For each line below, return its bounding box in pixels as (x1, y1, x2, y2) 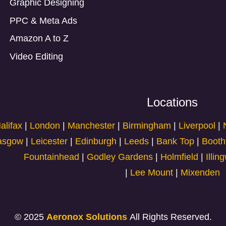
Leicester (30, 136, 68, 147)
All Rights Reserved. (127, 212, 212, 222)
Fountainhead (24, 152, 80, 162)
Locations (147, 95, 198, 109)
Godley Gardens (87, 152, 153, 162)
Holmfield (160, 152, 199, 162)
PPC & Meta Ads (10, 15, 77, 26)
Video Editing (10, 51, 63, 62)
